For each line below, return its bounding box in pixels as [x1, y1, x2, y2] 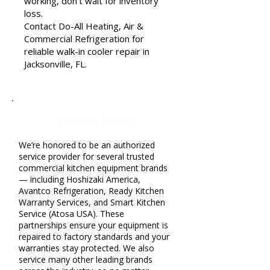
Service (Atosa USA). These [19, 208, 124, 219]
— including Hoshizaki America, [19, 174, 140, 185]
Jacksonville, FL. [24, 58, 87, 70]
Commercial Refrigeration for [24, 33, 144, 45]
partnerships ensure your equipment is [19, 219, 168, 231]
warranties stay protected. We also [19, 242, 154, 254]
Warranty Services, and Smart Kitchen [19, 196, 165, 208]
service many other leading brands [19, 254, 152, 265]
